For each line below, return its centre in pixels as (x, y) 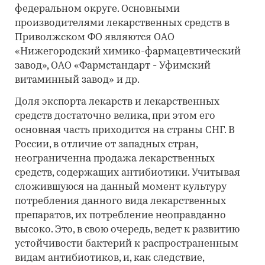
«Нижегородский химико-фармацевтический (128, 52)
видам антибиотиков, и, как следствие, (109, 258)
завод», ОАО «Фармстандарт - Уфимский (113, 66)
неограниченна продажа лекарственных (115, 159)
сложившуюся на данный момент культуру (121, 187)
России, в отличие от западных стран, (106, 145)
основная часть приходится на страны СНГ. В (125, 130)
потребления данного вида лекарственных (120, 201)
